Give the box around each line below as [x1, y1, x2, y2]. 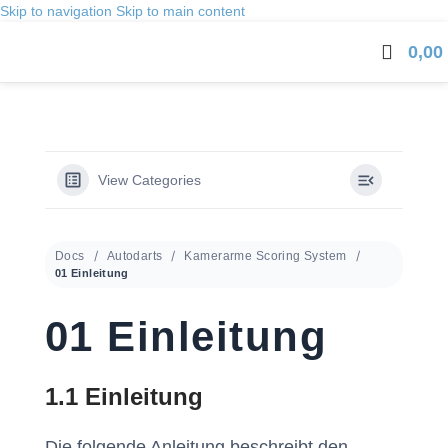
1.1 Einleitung [45, 383, 203, 410]
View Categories [98, 172, 201, 188]
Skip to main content [116, 3, 245, 19]
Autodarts [106, 249, 163, 263]
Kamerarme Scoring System [184, 249, 347, 263]
